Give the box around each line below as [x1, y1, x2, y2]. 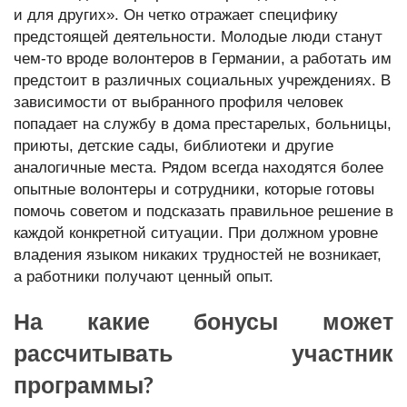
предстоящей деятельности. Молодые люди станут [14, 28, 382, 45]
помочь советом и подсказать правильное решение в [14, 203, 393, 220]
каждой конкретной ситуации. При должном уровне [14, 224, 378, 242]
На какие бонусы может [14, 307, 393, 335]
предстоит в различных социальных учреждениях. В [14, 72, 391, 89]
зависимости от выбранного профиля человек [14, 94, 342, 111]
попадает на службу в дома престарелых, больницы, [14, 115, 392, 133]
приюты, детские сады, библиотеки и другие [14, 137, 333, 154]
